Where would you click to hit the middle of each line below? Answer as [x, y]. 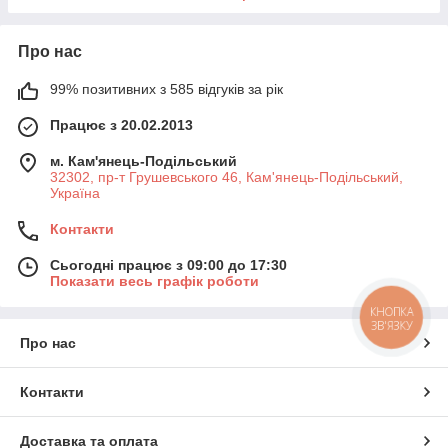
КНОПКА [392, 311]
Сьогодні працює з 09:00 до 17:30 [168, 264]
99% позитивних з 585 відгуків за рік [166, 88]
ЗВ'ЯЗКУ [391, 325]
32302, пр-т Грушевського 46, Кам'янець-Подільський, [226, 176]
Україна [75, 192]
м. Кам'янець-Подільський [143, 160]
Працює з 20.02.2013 [121, 124]
